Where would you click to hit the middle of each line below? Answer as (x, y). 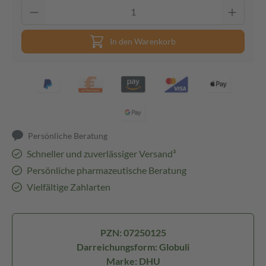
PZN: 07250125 (133, 232)
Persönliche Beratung (68, 136)
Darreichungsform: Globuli (133, 247)
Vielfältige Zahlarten (68, 187)
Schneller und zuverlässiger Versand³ (101, 153)
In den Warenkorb (143, 41)
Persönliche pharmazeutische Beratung (106, 170)
